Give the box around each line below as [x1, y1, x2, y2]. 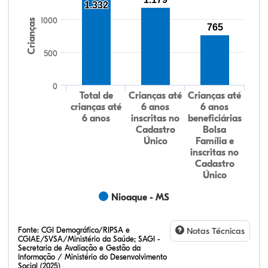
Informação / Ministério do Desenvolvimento [18, 252, 167, 261]
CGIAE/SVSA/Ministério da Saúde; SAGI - [18, 234, 160, 243]
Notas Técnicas [184, 225, 245, 236]
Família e [195, 135, 234, 147]
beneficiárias [187, 112, 242, 124]
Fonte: [18, 225, 41, 234]
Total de [79, 90, 113, 101]
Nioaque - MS [111, 191, 169, 203]
